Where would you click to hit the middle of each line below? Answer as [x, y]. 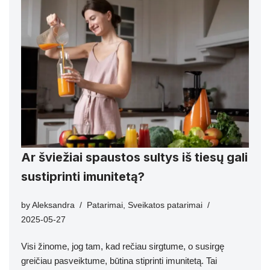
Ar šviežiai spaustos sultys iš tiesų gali [134, 158]
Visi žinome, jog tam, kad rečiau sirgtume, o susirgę [123, 246]
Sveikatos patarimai [165, 206]
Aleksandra [53, 206]
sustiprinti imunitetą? [83, 177]
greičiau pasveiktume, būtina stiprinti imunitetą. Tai [119, 261]
